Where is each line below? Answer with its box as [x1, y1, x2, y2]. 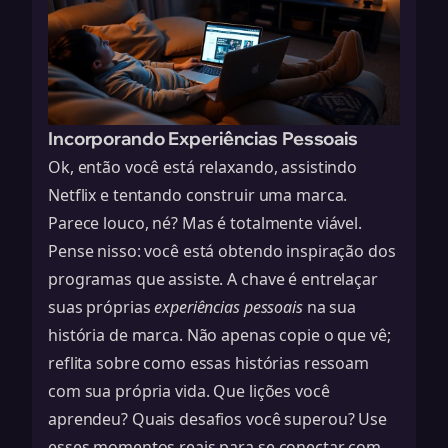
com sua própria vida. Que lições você [48, 380, 330, 402]
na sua [302, 296, 356, 318]
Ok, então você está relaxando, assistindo [48, 156, 358, 178]
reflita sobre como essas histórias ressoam [48, 352, 369, 374]
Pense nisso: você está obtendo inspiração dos [48, 240, 396, 262]
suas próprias [48, 296, 155, 318]
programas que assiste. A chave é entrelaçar [48, 268, 378, 290]
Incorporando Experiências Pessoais [48, 127, 358, 150]
